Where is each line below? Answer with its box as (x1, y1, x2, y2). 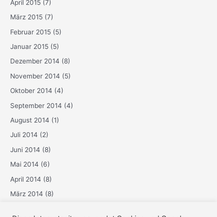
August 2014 (10, 116, 50, 124)
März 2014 (10, 189, 44, 198)
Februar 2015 (10, 28, 51, 36)
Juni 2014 (10, 145, 41, 154)
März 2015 (10, 13, 43, 21)
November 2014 (10, 72, 61, 80)
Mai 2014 (10, 160, 39, 169)
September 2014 (10, 101, 62, 109)
